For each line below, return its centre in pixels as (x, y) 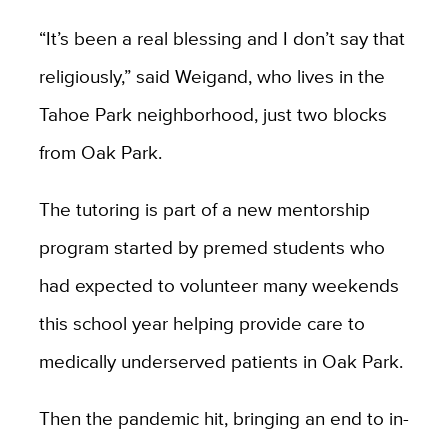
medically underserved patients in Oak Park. (220, 361)
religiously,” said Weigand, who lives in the (211, 76)
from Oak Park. (100, 152)
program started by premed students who (211, 247)
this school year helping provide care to (201, 323)
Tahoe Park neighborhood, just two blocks (212, 114)
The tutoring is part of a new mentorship (204, 209)
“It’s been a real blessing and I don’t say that (221, 38)
